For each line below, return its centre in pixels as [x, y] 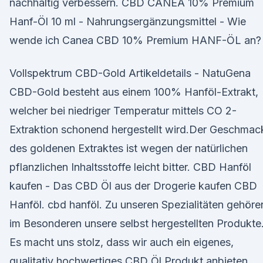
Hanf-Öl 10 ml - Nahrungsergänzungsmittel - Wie [128, 21]
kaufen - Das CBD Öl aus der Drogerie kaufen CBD [133, 186]
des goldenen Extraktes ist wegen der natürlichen [129, 148]
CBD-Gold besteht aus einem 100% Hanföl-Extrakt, [134, 92]
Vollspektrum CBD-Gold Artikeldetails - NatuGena [130, 73]
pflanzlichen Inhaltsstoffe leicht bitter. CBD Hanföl [130, 167]
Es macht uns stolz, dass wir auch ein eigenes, [122, 242]
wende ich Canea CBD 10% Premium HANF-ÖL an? [135, 40]
